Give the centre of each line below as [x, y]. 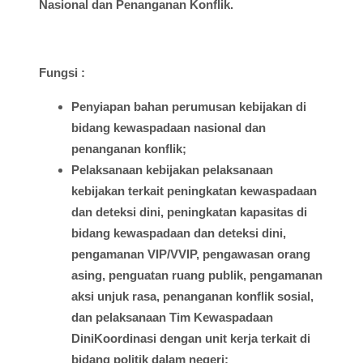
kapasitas [267, 212]
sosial [294, 297]
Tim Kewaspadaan [220, 318]
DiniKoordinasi [114, 339]
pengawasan [238, 254]
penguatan [139, 275]
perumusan [204, 107]
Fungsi [60, 73]
